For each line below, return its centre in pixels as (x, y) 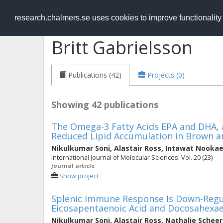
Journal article (73, 166)
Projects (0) (166, 75)
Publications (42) (95, 75)
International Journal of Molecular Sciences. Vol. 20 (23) (132, 158)
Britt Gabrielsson (122, 48)
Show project (79, 176)
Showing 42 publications (105, 105)
